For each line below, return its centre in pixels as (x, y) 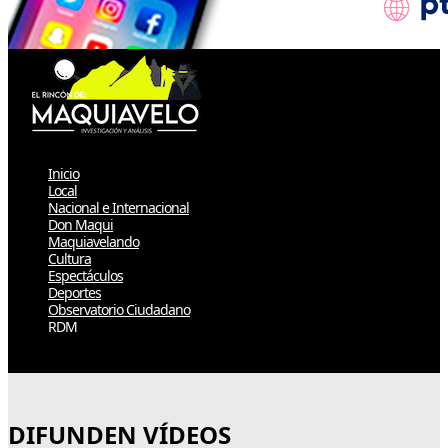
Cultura (69, 258)
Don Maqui (80, 224)
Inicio (63, 173)
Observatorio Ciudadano (119, 309)
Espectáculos (85, 275)
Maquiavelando (93, 241)
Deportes (74, 292)
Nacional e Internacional (118, 207)
